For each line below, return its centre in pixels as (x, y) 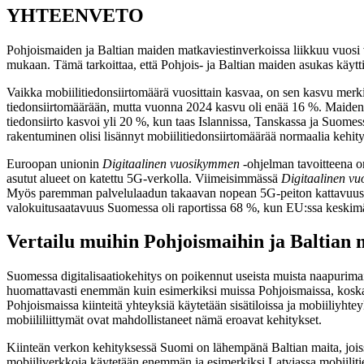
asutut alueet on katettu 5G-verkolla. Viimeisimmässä (144, 178)
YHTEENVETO (75, 15)
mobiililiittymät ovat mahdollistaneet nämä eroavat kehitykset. (164, 320)
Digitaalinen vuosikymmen (171, 163)
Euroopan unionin (54, 163)
